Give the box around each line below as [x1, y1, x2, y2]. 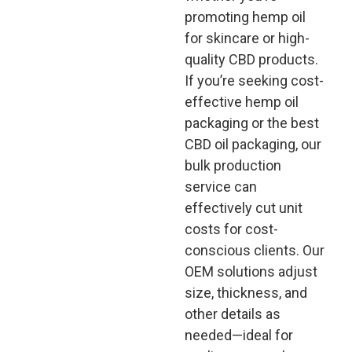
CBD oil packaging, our [184, 136, 321, 152]
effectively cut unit [184, 200, 302, 216]
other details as [184, 306, 280, 322]
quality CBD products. [184, 51, 318, 68]
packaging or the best [184, 115, 319, 131]
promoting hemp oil [184, 9, 306, 25]
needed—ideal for [184, 327, 293, 343]
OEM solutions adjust [184, 263, 317, 280]
